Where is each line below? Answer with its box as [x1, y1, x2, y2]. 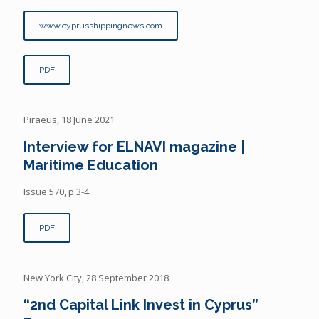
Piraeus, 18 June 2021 [23, 113, 115, 126]
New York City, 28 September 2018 [23, 271, 169, 284]
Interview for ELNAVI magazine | [23, 137, 245, 155]
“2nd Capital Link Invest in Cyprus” [23, 296, 258, 313]
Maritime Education [23, 156, 158, 174]
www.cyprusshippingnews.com [39, 20, 162, 31]
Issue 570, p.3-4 [23, 184, 89, 198]
